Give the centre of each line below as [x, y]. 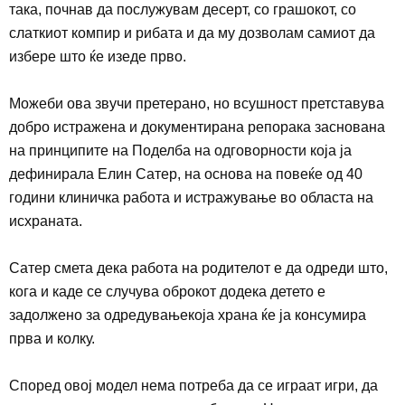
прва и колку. [52, 338]
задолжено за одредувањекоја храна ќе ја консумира [188, 315]
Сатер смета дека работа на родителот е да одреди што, [198, 268]
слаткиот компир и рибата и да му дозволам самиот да [192, 33]
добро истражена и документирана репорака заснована [197, 127]
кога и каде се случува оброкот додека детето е [167, 291]
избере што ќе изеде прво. [98, 56]
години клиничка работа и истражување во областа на [191, 197]
